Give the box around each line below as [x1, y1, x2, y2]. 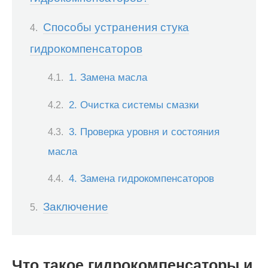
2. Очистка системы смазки [69, 98, 199, 111]
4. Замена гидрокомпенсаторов [69, 172, 214, 185]
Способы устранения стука [43, 21, 189, 34]
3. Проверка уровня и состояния [69, 125, 220, 138]
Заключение [43, 200, 108, 214]
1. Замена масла [69, 71, 147, 84]
